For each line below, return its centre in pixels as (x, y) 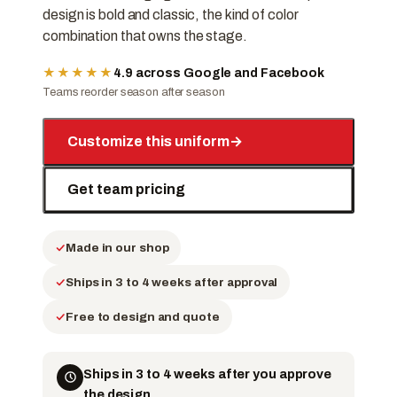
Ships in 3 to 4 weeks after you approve (208, 374)
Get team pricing (126, 190)
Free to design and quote (143, 317)
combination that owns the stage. (145, 35)
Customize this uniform (148, 142)
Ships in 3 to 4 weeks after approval (172, 283)
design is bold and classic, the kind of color (171, 14)
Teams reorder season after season (134, 93)
